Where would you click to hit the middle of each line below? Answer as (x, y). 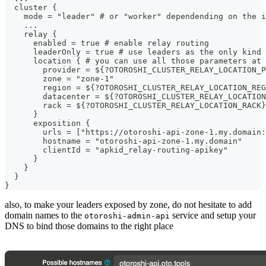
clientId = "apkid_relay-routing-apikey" (116, 150)
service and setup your (213, 215)
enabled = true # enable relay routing (107, 43)
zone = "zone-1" (59, 78)
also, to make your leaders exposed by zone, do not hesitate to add (128, 204)
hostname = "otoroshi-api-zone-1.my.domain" (123, 141)
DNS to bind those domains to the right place (89, 226)
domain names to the (45, 215)
